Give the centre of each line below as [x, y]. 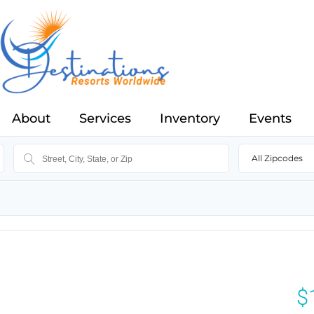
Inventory [190, 119]
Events [270, 119]
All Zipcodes [277, 158]
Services [105, 119]
